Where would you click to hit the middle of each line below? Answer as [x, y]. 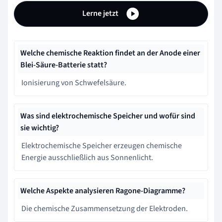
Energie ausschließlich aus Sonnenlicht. [87, 157]
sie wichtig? [40, 128]
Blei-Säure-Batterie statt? [64, 65]
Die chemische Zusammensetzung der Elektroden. [105, 208]
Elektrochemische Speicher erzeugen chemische [102, 145]
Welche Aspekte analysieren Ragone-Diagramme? [103, 191]
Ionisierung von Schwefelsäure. [74, 83]
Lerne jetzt [101, 13]
